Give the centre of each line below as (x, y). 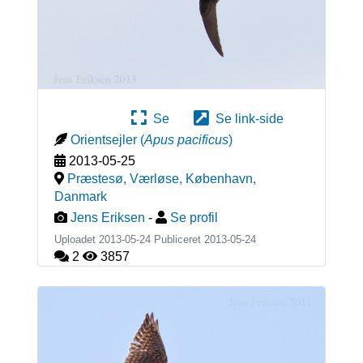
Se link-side (246, 118)
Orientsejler (103, 139)
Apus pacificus (186, 139)
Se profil (194, 217)
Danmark (80, 196)
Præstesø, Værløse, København (160, 178)
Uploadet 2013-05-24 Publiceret (129, 239)
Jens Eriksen (107, 217)
